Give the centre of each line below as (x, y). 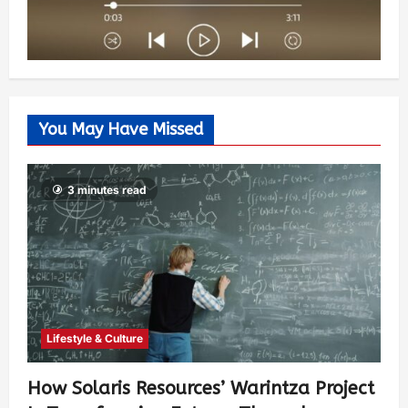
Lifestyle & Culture (95, 339)
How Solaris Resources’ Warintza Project (201, 389)
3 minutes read (107, 190)
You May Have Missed (121, 130)
